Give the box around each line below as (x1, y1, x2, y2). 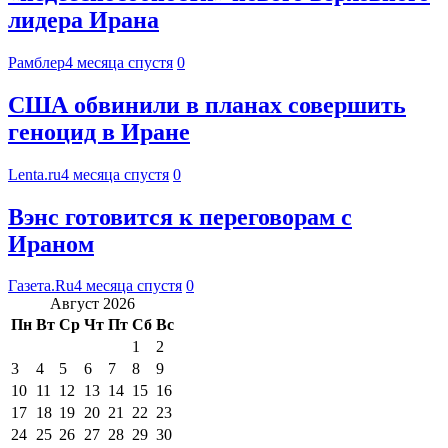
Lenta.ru (8, 165, 61, 183)
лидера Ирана (8, 6, 159, 33)
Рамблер (8, 53, 65, 71)
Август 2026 (50, 295, 135, 313)
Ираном (8, 230, 94, 257)
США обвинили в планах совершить (8, 91, 406, 118)
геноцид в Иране (8, 118, 190, 145)
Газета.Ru (8, 277, 74, 295)
